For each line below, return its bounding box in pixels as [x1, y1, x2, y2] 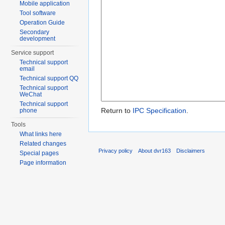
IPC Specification [133, 106, 186, 115]
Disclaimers [176, 147, 205, 154]
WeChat [20, 91, 42, 98]
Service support [11, 49, 54, 56]
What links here [20, 131, 62, 138]
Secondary [20, 29, 50, 36]
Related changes [20, 140, 67, 147]
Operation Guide [20, 19, 65, 26]
